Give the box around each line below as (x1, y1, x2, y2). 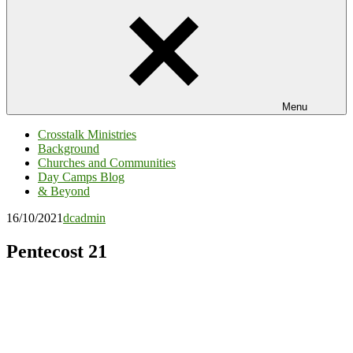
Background (38, 142, 99, 155)
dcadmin (63, 211, 106, 225)
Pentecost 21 (6, 240, 107, 262)
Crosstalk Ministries (38, 128, 136, 141)
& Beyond (38, 184, 90, 198)
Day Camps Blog (38, 170, 124, 184)
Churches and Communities (38, 156, 176, 169)
